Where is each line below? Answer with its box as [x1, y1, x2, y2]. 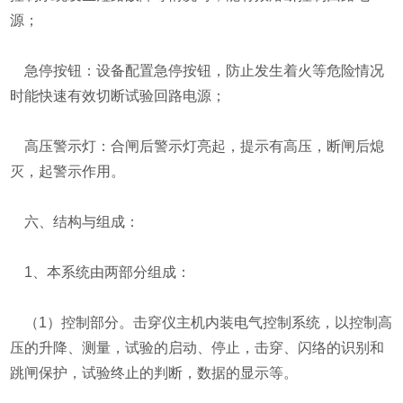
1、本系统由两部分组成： [10, 264, 192, 280]
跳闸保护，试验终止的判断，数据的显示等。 [10, 365, 299, 381]
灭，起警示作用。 [10, 164, 126, 179]
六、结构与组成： [10, 214, 140, 229]
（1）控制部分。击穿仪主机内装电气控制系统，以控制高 [10, 315, 393, 330]
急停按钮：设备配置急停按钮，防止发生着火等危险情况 [10, 63, 385, 78]
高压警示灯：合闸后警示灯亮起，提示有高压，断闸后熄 [10, 139, 385, 154]
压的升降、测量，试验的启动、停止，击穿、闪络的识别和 [10, 340, 385, 355]
